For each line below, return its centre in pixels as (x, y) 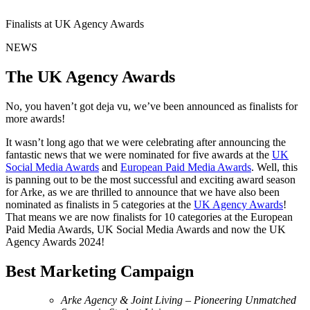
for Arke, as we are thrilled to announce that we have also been (143, 192)
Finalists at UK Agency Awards (75, 24)
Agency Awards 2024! (55, 241)
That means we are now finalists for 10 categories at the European (149, 217)
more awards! (35, 118)
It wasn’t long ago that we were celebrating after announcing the (146, 142)
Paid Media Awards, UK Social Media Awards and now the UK (146, 229)
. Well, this (274, 167)
